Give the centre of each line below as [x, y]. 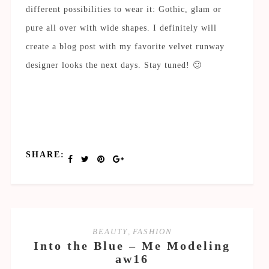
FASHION [152, 231]
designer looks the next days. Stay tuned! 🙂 [113, 65]
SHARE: [45, 154]
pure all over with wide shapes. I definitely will [121, 28]
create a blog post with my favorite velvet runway [125, 46]
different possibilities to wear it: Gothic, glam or [123, 9]
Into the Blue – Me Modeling [132, 246]
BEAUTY [110, 231]
